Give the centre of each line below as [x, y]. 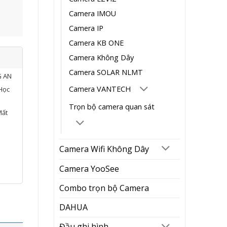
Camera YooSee [89, 168]
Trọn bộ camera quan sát [112, 106]
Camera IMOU [92, 14]
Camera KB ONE [96, 43]
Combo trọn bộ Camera [104, 188]
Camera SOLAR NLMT [106, 72]
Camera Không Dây [101, 58]
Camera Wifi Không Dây [104, 149]
